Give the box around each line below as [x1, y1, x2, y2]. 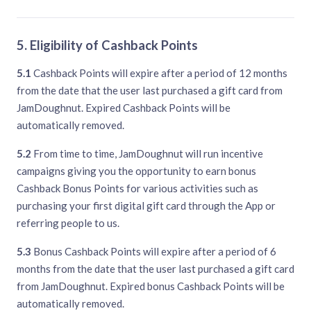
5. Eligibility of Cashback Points [17, 37, 198, 53]
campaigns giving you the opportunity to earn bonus [17, 165, 256, 178]
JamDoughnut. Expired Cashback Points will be [17, 101, 230, 115]
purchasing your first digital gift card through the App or [17, 199, 276, 212]
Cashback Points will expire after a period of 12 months [31, 67, 287, 80]
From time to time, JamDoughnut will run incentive [31, 147, 263, 160]
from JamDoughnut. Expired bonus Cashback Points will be [17, 280, 285, 293]
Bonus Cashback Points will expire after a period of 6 [31, 245, 276, 258]
